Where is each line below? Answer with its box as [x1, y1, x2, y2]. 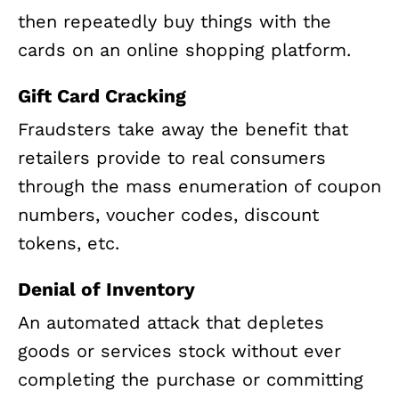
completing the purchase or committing [18, 369, 363, 391]
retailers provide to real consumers [18, 147, 326, 168]
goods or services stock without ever [18, 340, 341, 362]
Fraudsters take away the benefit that [18, 118, 348, 140]
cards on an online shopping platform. [18, 38, 351, 61]
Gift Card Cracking [18, 84, 186, 107]
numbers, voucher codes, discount [18, 204, 319, 225]
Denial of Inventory [18, 278, 195, 300]
